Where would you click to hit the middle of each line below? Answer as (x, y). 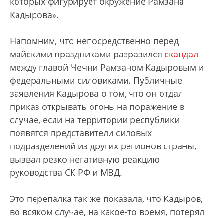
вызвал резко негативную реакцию (85, 159)
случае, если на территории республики (95, 120)
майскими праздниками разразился (87, 54)
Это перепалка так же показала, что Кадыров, (106, 199)
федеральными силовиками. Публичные (96, 80)
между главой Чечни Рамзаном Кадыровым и (107, 67)
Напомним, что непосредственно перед (94, 41)
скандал (181, 54)
